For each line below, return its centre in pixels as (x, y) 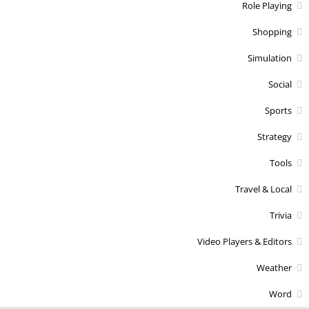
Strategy (275, 136)
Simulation (270, 58)
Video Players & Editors (245, 241)
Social (280, 84)
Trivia (281, 215)
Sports (278, 110)
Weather (274, 267)
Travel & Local (263, 189)
